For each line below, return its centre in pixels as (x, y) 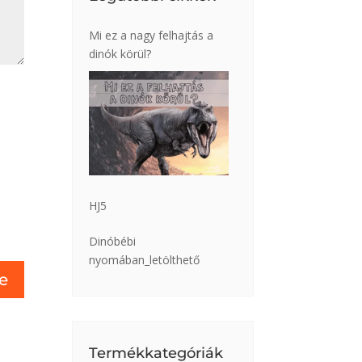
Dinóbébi (113, 241)
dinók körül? (120, 53)
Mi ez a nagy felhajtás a (152, 35)
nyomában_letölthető (145, 259)
